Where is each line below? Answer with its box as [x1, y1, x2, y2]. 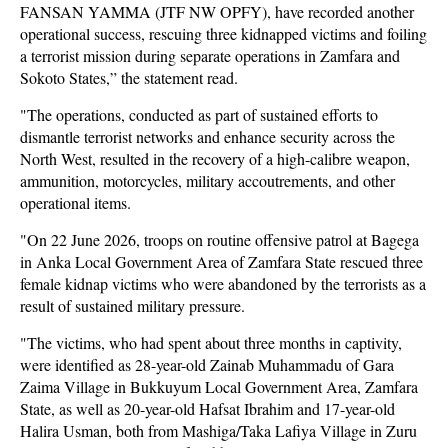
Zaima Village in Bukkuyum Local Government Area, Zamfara [20, 376, 418, 397]
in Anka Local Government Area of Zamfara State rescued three [20, 251, 423, 272]
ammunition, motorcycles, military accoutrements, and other [20, 170, 395, 191]
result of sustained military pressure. [20, 295, 250, 316]
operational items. [20, 192, 131, 213]
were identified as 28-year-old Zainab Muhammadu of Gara [20, 354, 394, 375]
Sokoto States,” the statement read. [20, 67, 238, 88]
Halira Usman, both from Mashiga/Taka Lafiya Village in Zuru [20, 420, 417, 441]
